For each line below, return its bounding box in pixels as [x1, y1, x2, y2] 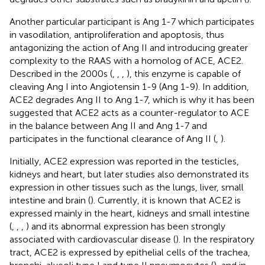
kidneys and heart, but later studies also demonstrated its [9, 169, 249, 180]
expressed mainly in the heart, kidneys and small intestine [9, 208, 250, 219]
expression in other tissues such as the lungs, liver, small [9, 182, 244, 193]
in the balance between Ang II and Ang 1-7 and [9, 120, 207, 132]
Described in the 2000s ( [9, 68, 112, 80]
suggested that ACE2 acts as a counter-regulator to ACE [9, 107, 249, 119]
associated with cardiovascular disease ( [9, 234, 176, 245]
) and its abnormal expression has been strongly [26, 221, 225, 232]
